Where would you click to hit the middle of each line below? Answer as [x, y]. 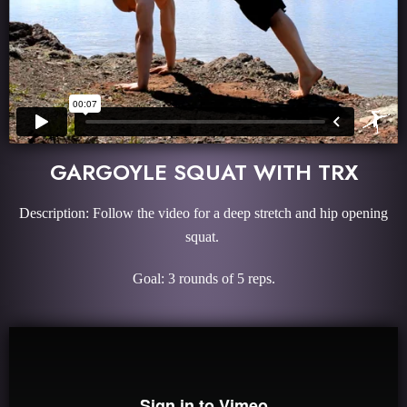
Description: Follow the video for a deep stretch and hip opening [203, 213]
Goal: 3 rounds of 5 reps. [203, 278]
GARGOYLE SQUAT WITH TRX [203, 172]
